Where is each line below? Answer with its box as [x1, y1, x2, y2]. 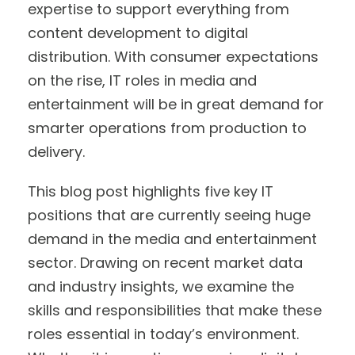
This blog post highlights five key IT [28, 181, 273, 201]
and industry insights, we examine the [28, 276, 294, 296]
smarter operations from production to [28, 117, 307, 138]
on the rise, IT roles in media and [28, 70, 257, 90]
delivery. [28, 141, 89, 162]
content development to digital [28, 22, 248, 43]
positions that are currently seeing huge [28, 204, 311, 225]
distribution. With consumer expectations [28, 46, 319, 67]
